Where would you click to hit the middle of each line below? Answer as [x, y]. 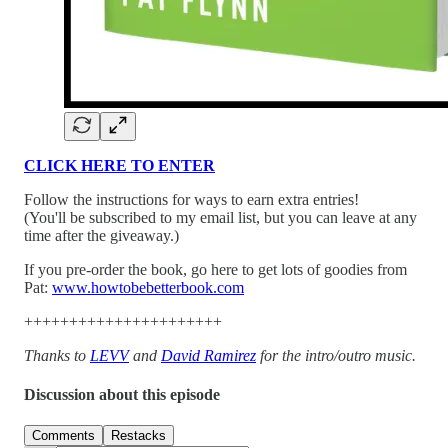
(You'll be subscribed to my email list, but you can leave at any [220, 217]
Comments [63, 436]
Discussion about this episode [122, 395]
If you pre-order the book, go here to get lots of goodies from [215, 269]
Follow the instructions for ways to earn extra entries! [191, 199]
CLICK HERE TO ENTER [119, 165]
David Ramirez [208, 355]
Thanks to [57, 355]
